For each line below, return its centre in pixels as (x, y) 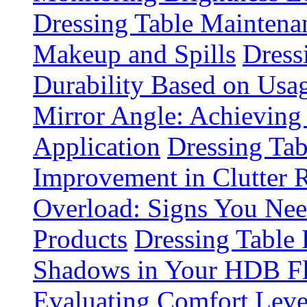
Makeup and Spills (134, 54)
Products (80, 239)
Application (97, 146)
